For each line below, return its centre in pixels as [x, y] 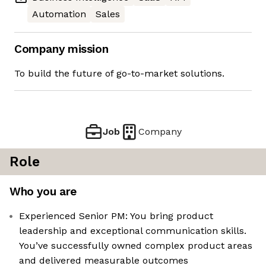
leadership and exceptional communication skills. [133, 231]
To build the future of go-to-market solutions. [119, 74]
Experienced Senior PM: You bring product [116, 216]
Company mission [61, 49]
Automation [59, 14]
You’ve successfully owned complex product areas [136, 246]
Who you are [43, 192]
